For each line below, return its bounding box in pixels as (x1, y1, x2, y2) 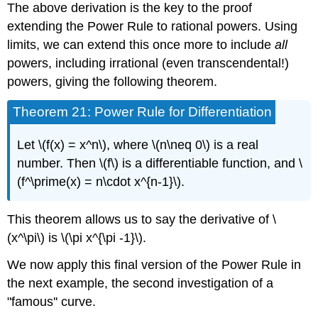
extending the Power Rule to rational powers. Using (7, 19, 298, 34)
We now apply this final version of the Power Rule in (7, 258, 302, 273)
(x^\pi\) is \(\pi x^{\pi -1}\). (7, 230, 147, 245)
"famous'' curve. (7, 295, 97, 309)
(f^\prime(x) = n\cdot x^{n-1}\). (17, 174, 185, 189)
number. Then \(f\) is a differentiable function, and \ (17, 155, 303, 170)
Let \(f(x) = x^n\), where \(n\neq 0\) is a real (17, 137, 259, 152)
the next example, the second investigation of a (7, 276, 274, 291)
